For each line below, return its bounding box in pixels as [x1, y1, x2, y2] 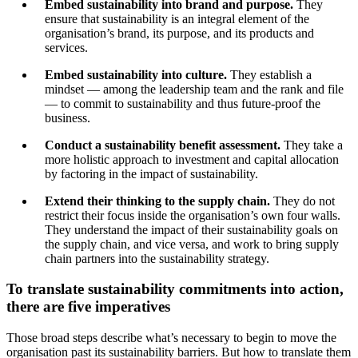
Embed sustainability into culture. [45, 67, 230, 82]
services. [45, 40, 91, 54]
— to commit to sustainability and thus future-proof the [45, 96, 320, 110]
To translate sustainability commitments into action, [6, 280, 344, 298]
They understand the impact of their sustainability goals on [45, 222, 338, 237]
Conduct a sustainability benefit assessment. [45, 137, 284, 152]
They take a [284, 137, 343, 152]
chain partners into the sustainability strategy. [45, 251, 269, 265]
